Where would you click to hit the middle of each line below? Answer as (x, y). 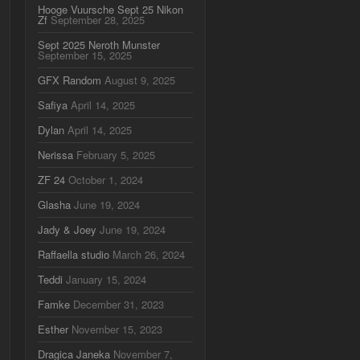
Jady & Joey (67, 229)
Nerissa (55, 155)
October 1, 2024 (106, 180)
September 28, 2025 (98, 20)
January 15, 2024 (106, 279)
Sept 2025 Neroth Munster (99, 45)
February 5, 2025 (116, 155)
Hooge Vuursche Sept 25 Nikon (110, 9)
